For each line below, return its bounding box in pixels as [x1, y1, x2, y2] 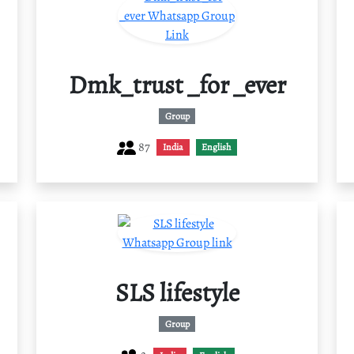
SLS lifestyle [115, 275, 239, 311]
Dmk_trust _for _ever [68, 66, 286, 102]
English [201, 141, 232, 154]
